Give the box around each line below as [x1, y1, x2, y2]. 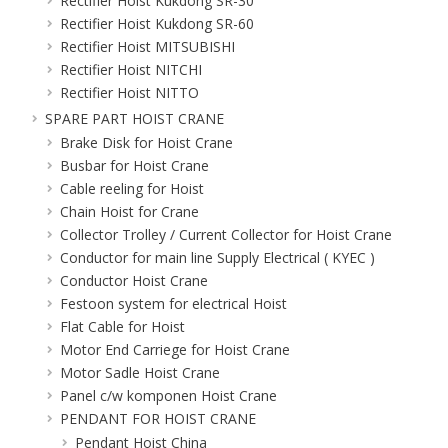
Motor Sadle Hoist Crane [60, 362, 220, 382]
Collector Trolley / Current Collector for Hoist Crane [60, 224, 392, 244]
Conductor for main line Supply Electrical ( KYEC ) [60, 247, 375, 267]
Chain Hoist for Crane [60, 201, 199, 221]
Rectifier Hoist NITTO [60, 82, 199, 102]
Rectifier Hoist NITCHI [60, 59, 202, 79]
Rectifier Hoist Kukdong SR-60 [60, 13, 254, 33]
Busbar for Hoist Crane [60, 155, 209, 175]
